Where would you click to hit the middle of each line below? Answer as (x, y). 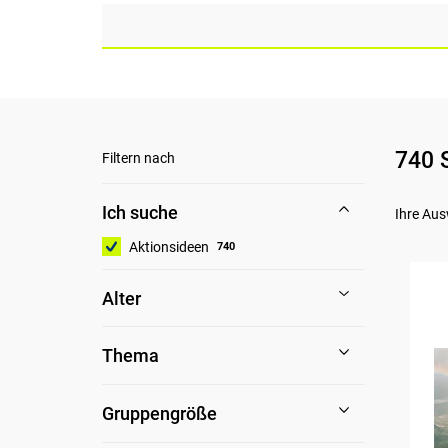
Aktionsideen (169, 246)
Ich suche (140, 212)
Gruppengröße (160, 413)
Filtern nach (139, 158)
